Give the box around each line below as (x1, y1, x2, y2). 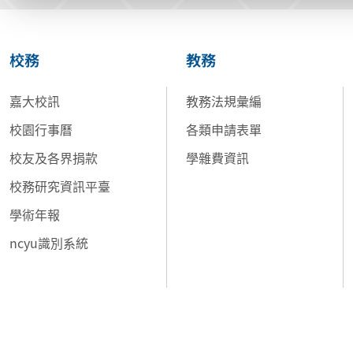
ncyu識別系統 (9, 232, 88, 252)
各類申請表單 (186, 119, 262, 139)
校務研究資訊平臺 (9, 176, 110, 195)
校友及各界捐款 (9, 147, 98, 167)
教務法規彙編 (186, 91, 262, 110)
